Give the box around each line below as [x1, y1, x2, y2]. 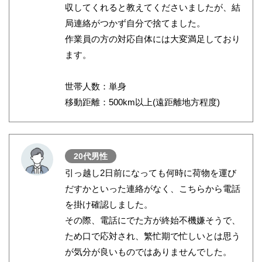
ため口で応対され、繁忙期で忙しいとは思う [65, 231, 240, 242]
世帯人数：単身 [65, 81, 126, 92]
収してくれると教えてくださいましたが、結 [65, 2, 240, 13]
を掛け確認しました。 [65, 199, 153, 210]
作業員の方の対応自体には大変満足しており [65, 34, 240, 44]
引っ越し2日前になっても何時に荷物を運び [65, 168, 236, 178]
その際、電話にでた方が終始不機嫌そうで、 [65, 215, 240, 226]
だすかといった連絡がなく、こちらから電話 [65, 184, 240, 194]
